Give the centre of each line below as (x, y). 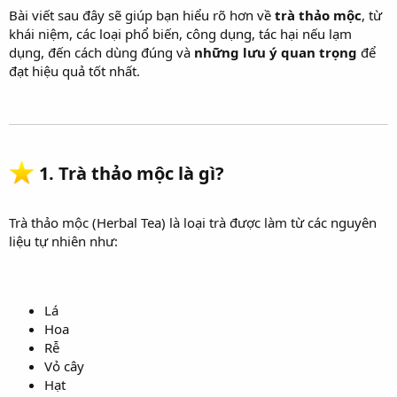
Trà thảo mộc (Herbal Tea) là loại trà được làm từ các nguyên (193, 222)
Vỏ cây (64, 366)
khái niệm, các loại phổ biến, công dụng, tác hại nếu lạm (180, 33)
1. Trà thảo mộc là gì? (132, 173)
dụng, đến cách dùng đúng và (101, 52)
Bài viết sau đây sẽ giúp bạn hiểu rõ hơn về (142, 15)
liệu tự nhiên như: (63, 241)
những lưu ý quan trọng (276, 52)
